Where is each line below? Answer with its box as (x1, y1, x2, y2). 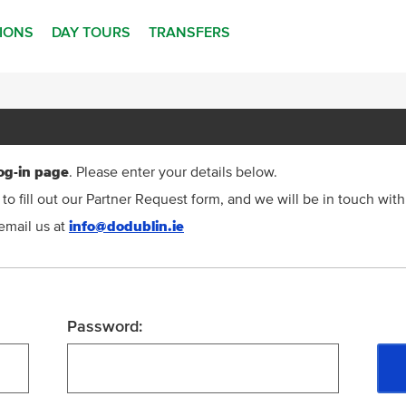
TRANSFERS (149, 24, 230, 40)
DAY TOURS (52, 24, 130, 40)
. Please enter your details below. (69, 165, 277, 179)
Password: (67, 319, 142, 335)
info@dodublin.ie (69, 219, 184, 234)
